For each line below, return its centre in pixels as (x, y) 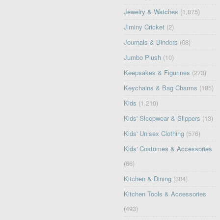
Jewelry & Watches (151, 11)
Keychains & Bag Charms (161, 87)
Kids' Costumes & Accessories (168, 148)
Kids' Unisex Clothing (154, 133)
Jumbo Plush (143, 57)
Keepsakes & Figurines (157, 72)
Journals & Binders (151, 42)
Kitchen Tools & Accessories (165, 193)
